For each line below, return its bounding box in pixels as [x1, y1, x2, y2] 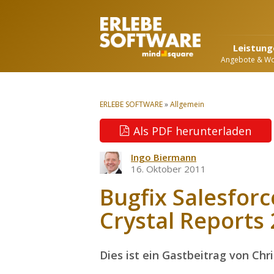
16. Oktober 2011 [131, 163, 206, 175]
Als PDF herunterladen [133, 123, 252, 138]
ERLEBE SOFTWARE [100, 99, 163, 109]
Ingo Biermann [131, 151, 196, 163]
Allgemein [170, 99, 204, 109]
